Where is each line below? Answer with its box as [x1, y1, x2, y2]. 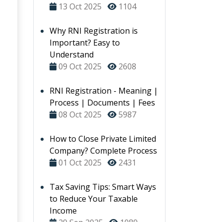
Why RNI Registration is [50, 25, 138, 36]
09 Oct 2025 [58, 61, 102, 72]
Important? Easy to [50, 37, 120, 48]
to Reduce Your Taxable [50, 193, 138, 204]
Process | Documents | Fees [50, 97, 155, 108]
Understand [50, 49, 94, 60]
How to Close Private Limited [50, 133, 156, 144]
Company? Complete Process [50, 145, 157, 156]
